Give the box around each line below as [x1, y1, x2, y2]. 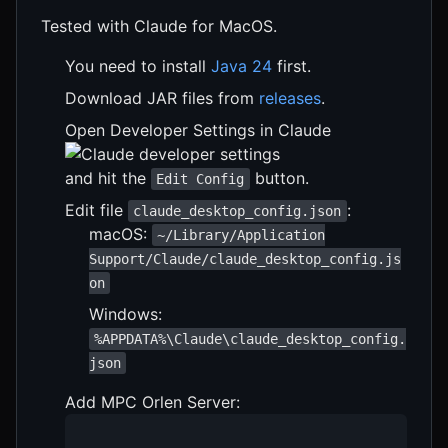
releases [259, 87, 321, 108]
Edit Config [156, 170, 245, 187]
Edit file [65, 199, 128, 220]
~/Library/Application [157, 226, 326, 243]
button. [249, 167, 309, 188]
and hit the [65, 167, 151, 188]
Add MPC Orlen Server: [65, 391, 240, 412]
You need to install [65, 55, 211, 76]
